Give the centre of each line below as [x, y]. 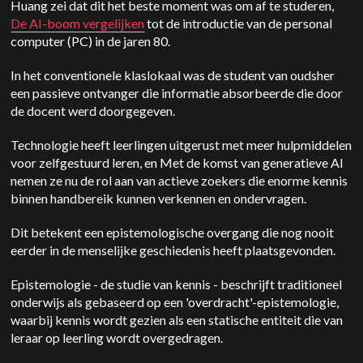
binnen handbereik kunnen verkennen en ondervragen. [160, 199]
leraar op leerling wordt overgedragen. [118, 338]
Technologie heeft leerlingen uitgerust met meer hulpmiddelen [181, 145]
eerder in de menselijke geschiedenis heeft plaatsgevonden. [173, 250]
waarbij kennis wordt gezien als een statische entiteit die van [177, 320]
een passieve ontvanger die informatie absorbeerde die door [177, 93]
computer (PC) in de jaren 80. [92, 41]
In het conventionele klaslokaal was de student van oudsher [173, 75]
